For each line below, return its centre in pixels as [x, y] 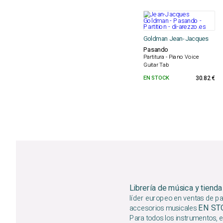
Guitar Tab [156, 65]
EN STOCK [156, 78]
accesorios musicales [164, 209]
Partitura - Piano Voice [171, 57]
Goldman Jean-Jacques [176, 39]
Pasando [156, 50]
